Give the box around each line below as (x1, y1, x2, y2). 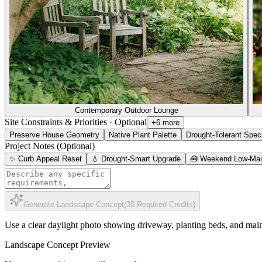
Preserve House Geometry (9, 130, 99, 139)
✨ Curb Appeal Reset (9, 154, 82, 163)
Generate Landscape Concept (23, 200, 124, 209)
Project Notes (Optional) (5, 141, 95, 151)
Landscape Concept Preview (5, 240, 111, 250)
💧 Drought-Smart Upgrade (91, 154, 181, 163)
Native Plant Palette (109, 130, 177, 139)
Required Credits (137, 200, 193, 209)
